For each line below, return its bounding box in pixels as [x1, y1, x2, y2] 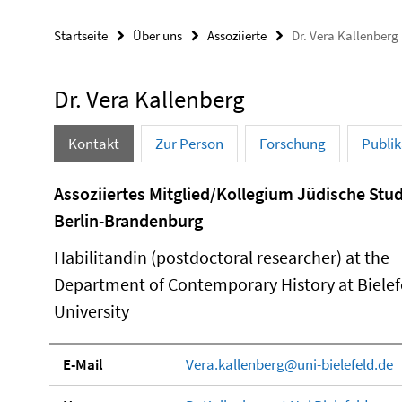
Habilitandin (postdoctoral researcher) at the [54, 245, 389, 268]
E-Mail [63, 354, 103, 374]
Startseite [54, 26, 108, 44]
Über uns [133, 26, 182, 44]
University [54, 299, 129, 322]
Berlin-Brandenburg [54, 208, 203, 232]
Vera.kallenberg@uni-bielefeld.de [185, 354, 393, 374]
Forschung [259, 133, 326, 153]
